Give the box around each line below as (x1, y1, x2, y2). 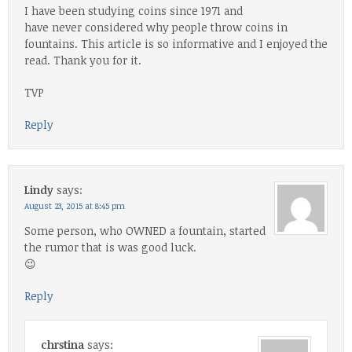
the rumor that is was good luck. (24, 239, 196, 255)
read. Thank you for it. (24, 52, 141, 68)
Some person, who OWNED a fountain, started (24, 222, 266, 238)
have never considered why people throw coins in (24, 19, 288, 35)
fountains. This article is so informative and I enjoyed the (24, 35, 328, 51)
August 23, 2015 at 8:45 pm (24, 200, 125, 211)
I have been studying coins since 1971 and (24, 2, 243, 18)
